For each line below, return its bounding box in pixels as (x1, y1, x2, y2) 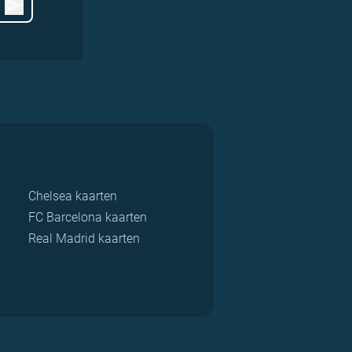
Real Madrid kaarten (28, 231, 140, 246)
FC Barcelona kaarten (28, 210, 147, 225)
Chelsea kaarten (28, 189, 117, 203)
